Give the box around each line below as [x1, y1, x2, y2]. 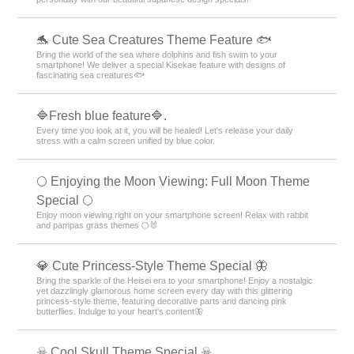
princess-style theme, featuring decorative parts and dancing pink [36, 296, 288, 306]
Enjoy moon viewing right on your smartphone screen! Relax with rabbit [36, 209, 309, 220]
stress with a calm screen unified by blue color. [36, 135, 216, 145]
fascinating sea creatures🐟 [36, 70, 145, 80]
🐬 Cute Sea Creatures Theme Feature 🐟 [36, 32, 273, 47]
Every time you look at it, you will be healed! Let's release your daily [36, 125, 294, 135]
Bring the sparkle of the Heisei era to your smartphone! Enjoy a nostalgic [36, 275, 314, 285]
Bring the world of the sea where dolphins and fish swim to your [36, 49, 278, 59]
